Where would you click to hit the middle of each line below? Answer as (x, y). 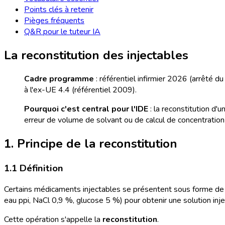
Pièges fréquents (54, 21)
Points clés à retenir (59, 10)
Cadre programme (59, 79)
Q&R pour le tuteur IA (62, 32)
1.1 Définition (34, 168)
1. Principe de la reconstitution (91, 143)
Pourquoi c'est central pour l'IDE (86, 109)
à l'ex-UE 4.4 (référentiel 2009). (80, 90)
